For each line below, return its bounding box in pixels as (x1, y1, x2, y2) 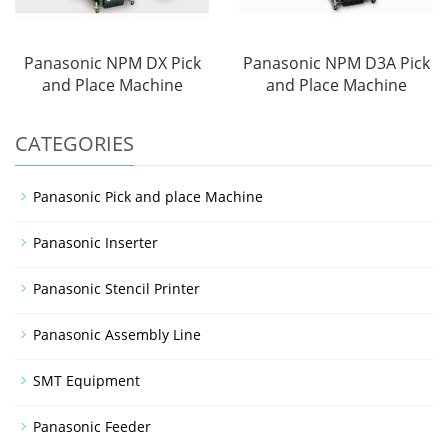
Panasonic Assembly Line (33, 325, 201, 345)
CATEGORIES (15, 130, 134, 158)
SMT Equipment (33, 371, 140, 391)
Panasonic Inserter (33, 233, 158, 253)
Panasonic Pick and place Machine (33, 187, 263, 207)
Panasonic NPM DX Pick (23, 52, 201, 75)
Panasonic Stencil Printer (33, 279, 200, 299)
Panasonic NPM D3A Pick (242, 52, 430, 75)
